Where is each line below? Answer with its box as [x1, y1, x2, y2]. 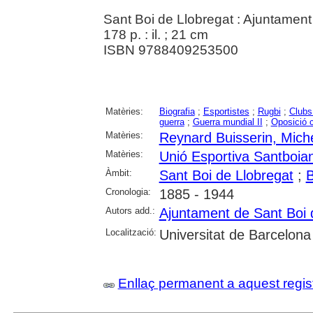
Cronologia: [105, 186, 151, 197]
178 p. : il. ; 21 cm [103, 27, 208, 42]
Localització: [105, 226, 156, 238]
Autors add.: [105, 205, 155, 216]
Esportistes [203, 105, 249, 117]
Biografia [159, 105, 195, 117]
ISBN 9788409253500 [103, 42, 238, 57]
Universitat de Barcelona [159, 226, 311, 242]
